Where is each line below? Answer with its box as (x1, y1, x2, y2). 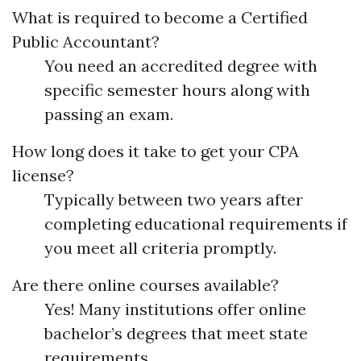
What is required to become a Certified (12, 7, 308, 27)
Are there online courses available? (12, 275, 279, 295)
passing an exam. (44, 104, 173, 124)
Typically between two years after (44, 189, 303, 210)
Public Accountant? (12, 31, 160, 52)
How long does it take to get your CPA (12, 141, 299, 161)
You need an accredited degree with (44, 56, 317, 76)
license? (12, 165, 74, 185)
